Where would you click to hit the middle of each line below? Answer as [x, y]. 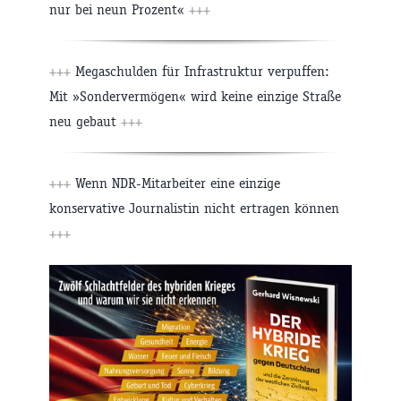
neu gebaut [85, 122]
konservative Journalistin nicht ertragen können [194, 209]
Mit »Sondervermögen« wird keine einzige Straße [195, 97]
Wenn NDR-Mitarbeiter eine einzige [175, 183]
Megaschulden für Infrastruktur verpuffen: [200, 72]
